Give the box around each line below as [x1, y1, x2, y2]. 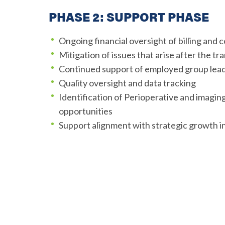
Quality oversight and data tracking [59, 77, 196, 89]
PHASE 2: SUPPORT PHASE [49, 8, 209, 26]
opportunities [59, 105, 113, 117]
